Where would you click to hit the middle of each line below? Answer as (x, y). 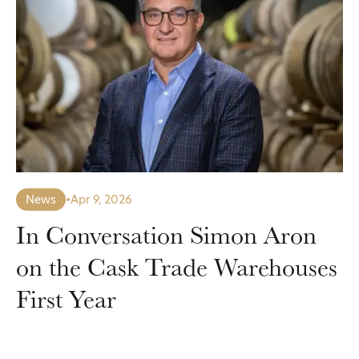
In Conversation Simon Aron (166, 234)
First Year (66, 298)
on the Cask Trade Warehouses (177, 266)
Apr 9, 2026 (101, 200)
